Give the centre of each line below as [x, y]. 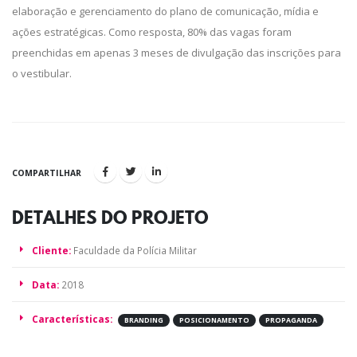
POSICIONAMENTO [214, 321]
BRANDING [144, 321]
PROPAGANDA [291, 321]
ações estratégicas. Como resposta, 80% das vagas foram [152, 32]
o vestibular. [42, 74]
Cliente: [51, 251]
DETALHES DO [72, 218]
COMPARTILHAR [47, 173]
